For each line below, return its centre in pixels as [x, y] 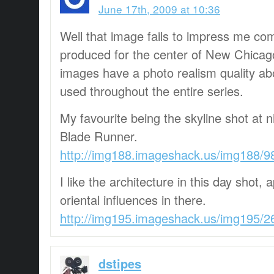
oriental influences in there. [133, 199]
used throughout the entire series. [152, 91]
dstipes [120, 263]
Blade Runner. [99, 136]
